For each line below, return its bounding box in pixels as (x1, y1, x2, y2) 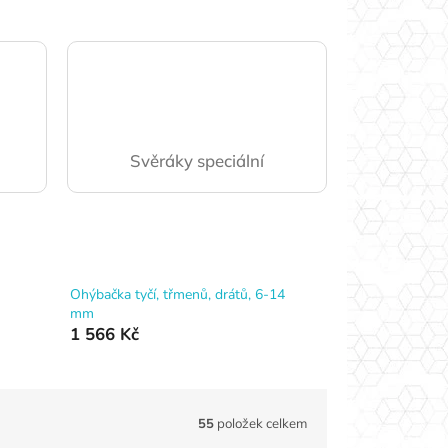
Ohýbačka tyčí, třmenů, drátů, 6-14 (69, 284, 285, 304)
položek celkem (214, 414, 308, 431)
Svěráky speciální (129, 149, 264, 171)
